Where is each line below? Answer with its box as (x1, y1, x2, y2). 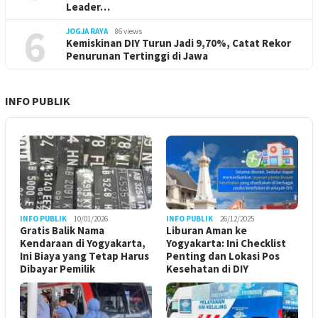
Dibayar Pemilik (20, 261, 95, 275)
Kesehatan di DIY (166, 261, 248, 275)
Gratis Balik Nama (20, 223, 104, 237)
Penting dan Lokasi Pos (166, 248, 280, 263)
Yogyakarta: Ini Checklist (166, 236, 286, 250)
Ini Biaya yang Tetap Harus (20, 248, 149, 263)
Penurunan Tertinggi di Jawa (66, 48, 208, 62)
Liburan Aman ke (166, 223, 247, 237)
